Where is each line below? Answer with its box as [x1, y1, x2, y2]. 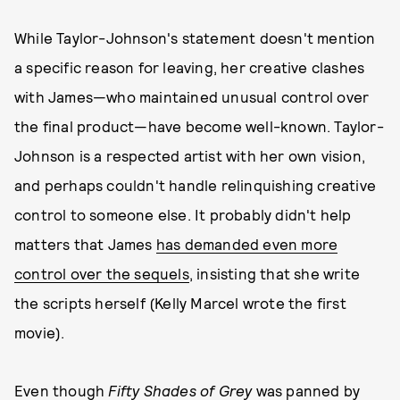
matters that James [14, 235, 156, 253]
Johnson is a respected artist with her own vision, [14, 146, 366, 164]
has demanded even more [155, 235, 338, 253]
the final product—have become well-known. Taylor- [14, 117, 384, 135]
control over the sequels [14, 264, 189, 282]
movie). [14, 323, 69, 341]
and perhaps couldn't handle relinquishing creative [14, 176, 377, 194]
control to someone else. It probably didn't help [14, 205, 352, 223]
